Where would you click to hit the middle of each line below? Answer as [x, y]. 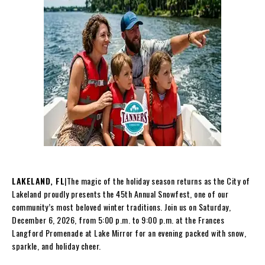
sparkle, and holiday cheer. [56, 245]
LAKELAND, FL [38, 180]
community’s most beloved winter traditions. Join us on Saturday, [121, 206]
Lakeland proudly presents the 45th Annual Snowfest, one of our [120, 193]
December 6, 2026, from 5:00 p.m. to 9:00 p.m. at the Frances [118, 219]
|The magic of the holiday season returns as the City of [157, 180]
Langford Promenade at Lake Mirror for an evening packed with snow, [129, 232]
